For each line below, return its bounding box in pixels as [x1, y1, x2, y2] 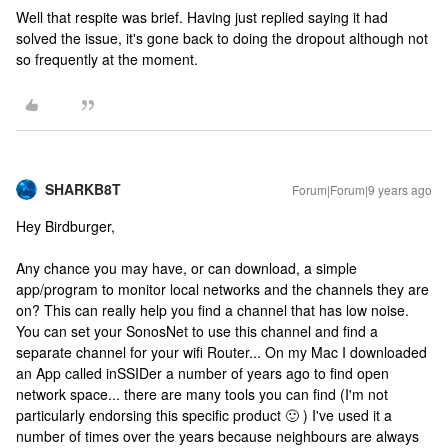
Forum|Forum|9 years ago [292, 181, 432, 198]
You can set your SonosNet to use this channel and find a [16, 321, 378, 341]
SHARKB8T [45, 179, 121, 199]
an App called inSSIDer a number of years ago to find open [16, 363, 389, 383]
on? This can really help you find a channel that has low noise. [16, 300, 409, 320]
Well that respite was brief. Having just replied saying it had [16, 7, 388, 27]
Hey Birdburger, [16, 216, 115, 236]
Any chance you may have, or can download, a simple [16, 258, 357, 278]
